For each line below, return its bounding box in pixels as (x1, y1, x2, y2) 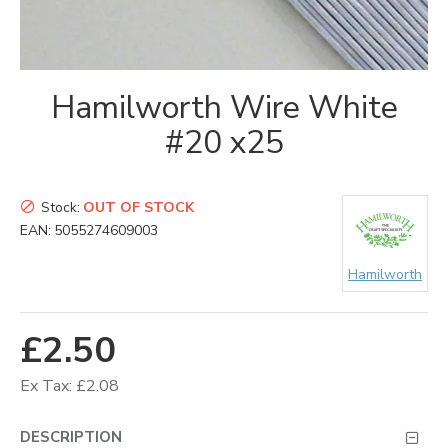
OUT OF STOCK (83, 197, 194, 217)
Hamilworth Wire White (50, 86, 398, 129)
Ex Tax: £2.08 (20, 375, 119, 397)
